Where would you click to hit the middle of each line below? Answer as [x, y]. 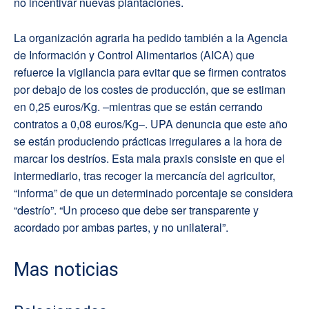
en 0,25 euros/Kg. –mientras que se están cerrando [138, 107]
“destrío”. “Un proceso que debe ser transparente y [136, 210]
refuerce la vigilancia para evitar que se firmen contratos [150, 72]
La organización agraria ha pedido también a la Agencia [151, 38]
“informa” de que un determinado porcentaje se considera [153, 193]
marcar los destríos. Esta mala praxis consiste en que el [149, 158]
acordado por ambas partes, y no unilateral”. [121, 227]
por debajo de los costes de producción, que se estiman [150, 89]
